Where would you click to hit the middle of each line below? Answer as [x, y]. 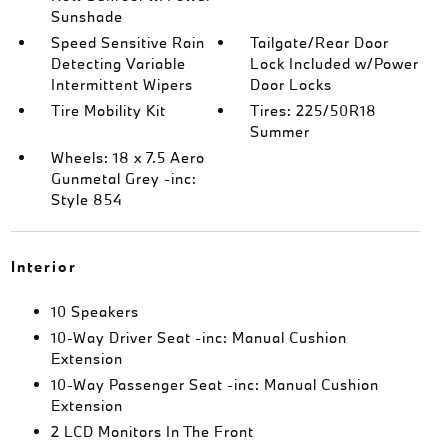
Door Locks [291, 84]
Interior [43, 266]
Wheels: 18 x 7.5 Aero [127, 157]
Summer [280, 131]
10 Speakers [94, 311]
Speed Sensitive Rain [127, 42]
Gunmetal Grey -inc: [123, 178]
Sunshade [86, 16]
